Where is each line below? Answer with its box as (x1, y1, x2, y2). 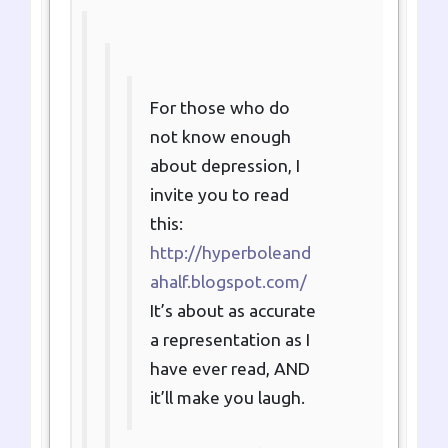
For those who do (149, 98, 290, 118)
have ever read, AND (149, 359, 310, 379)
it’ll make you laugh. (149, 388, 305, 408)
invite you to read (149, 185, 289, 205)
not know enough (149, 127, 291, 147)
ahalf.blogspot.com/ (149, 272, 307, 292)
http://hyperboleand (149, 243, 311, 263)
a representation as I (149, 330, 310, 350)
